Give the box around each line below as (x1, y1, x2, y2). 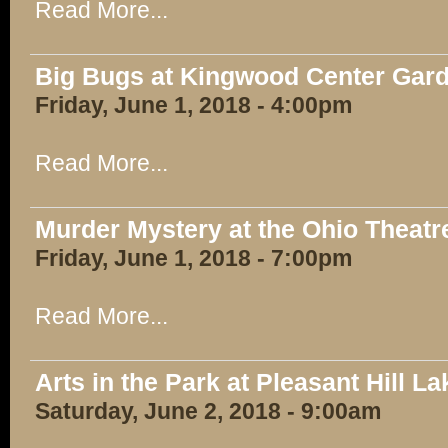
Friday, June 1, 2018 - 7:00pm (35, 245, 352, 271)
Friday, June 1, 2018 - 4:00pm (35, 92, 352, 118)
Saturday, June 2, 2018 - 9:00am (35, 398, 381, 424)
